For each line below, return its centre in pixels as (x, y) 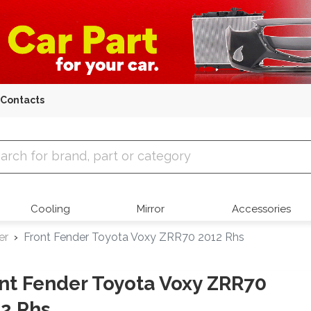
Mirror (151, 209)
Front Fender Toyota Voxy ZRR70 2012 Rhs (134, 237)
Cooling (51, 209)
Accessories (261, 209)
